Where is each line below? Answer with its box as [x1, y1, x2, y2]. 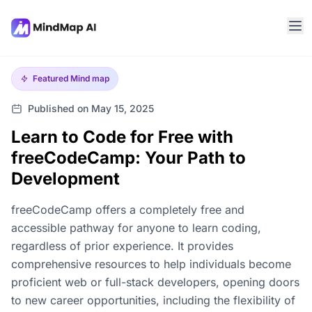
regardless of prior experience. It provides [11, 239, 233, 253]
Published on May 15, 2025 [28, 102, 154, 114]
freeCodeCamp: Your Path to [11, 148, 246, 168]
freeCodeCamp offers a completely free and [11, 203, 244, 217]
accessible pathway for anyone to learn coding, [11, 221, 261, 235]
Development [11, 169, 120, 189]
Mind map [70, 73, 109, 84]
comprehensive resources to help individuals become [11, 257, 291, 271]
